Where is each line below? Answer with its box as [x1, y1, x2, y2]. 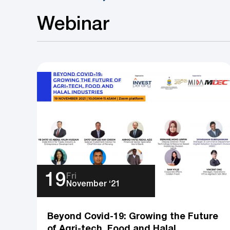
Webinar [37, 16, 109, 33]
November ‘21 [66, 181, 121, 188]
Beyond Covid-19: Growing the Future [47, 212, 219, 221]
